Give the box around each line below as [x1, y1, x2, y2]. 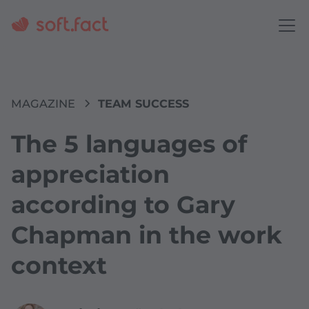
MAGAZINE [11, 97, 76, 111]
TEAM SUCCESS [97, 97, 189, 111]
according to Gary [11, 189, 236, 219]
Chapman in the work [11, 219, 283, 250]
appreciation [11, 159, 170, 189]
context [11, 250, 108, 280]
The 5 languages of [11, 128, 248, 159]
